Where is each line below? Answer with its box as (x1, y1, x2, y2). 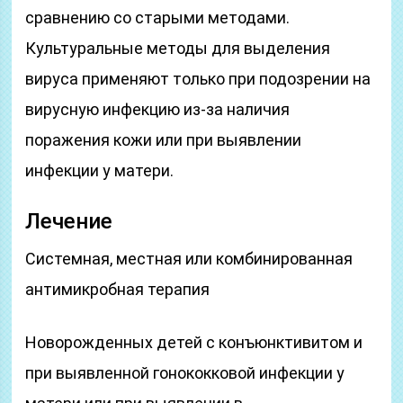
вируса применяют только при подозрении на (25, 69, 372, 88)
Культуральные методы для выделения (25, 39, 331, 58)
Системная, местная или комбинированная (25, 249, 354, 268)
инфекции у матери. (25, 161, 175, 180)
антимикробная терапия (25, 280, 210, 299)
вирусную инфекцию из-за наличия (25, 100, 291, 119)
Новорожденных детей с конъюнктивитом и (25, 333, 363, 352)
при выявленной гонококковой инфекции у (25, 363, 345, 382)
